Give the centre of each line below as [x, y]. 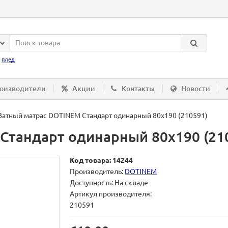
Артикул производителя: [111, 194]
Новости [196, 89]
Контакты [138, 89]
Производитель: [97, 172]
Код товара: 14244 [102, 160]
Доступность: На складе [109, 183]
